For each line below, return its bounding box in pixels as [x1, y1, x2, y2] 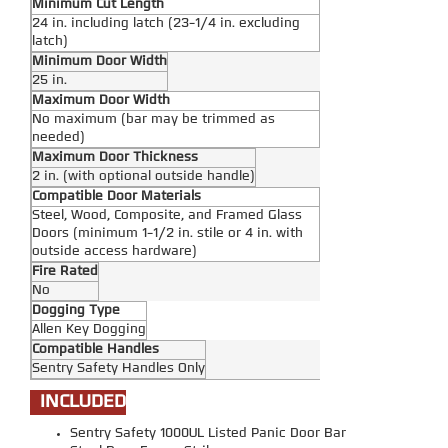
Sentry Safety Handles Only [32, 362, 205, 376]
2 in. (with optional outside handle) [32, 170, 255, 184]
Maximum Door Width [32, 94, 170, 108]
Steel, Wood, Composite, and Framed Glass [32, 209, 302, 223]
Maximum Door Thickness [32, 151, 198, 165]
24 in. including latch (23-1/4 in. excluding [32, 17, 300, 31]
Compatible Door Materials [32, 190, 201, 204]
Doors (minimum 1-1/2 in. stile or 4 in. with [32, 227, 303, 241]
